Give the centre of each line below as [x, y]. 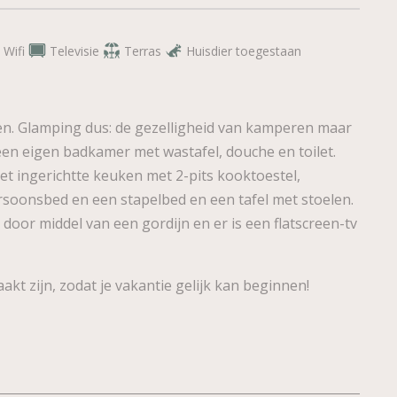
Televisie [74, 51]
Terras [143, 51]
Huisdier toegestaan [244, 51]
